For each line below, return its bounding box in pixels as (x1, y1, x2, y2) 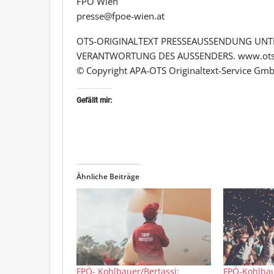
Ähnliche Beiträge (76, 171, 139, 182)
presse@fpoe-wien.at (76, 9, 165, 22)
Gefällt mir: (76, 95, 112, 105)
